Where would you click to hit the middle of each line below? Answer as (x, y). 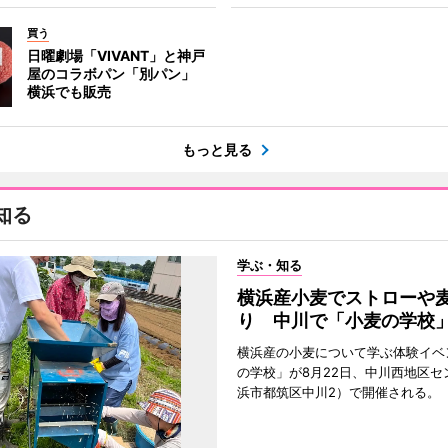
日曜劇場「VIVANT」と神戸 (115, 55)
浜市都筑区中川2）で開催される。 (338, 392)
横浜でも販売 (68, 91)
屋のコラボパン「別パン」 (117, 73)
